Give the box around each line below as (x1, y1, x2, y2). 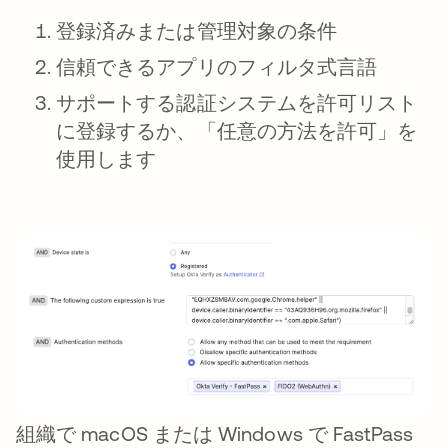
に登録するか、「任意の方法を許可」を (56, 119, 418, 143)
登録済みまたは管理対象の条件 (56, 19, 338, 43)
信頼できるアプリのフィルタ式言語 (56, 55, 378, 79)
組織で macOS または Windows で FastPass (16, 422, 414, 446)
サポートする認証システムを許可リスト (56, 91, 418, 115)
